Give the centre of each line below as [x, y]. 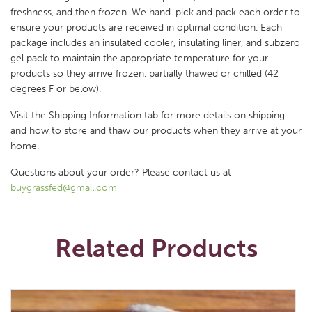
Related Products [156, 248]
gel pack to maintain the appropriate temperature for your [139, 58]
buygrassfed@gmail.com [64, 188]
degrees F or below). [56, 89]
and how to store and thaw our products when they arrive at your [156, 131]
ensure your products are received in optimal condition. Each [146, 28]
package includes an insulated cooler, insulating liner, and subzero [155, 43]
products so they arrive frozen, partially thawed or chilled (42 [145, 73]
